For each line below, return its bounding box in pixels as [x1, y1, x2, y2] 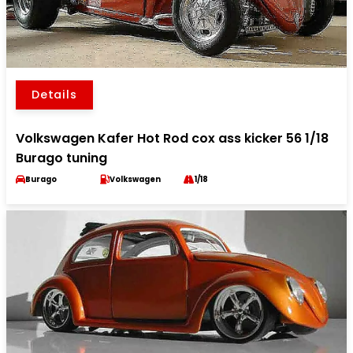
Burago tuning [16, 149, 107, 167]
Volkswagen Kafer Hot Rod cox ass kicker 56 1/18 [16, 129, 329, 147]
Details [32, 87, 77, 102]
